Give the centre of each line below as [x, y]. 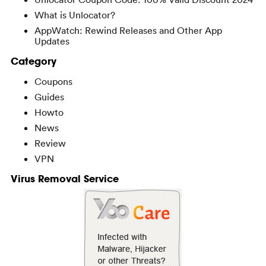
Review [50, 143]
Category [33, 61]
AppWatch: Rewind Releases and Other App [128, 30]
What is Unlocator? [75, 15]
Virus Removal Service [64, 178]
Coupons [53, 81]
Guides [49, 97]
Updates [52, 41]
